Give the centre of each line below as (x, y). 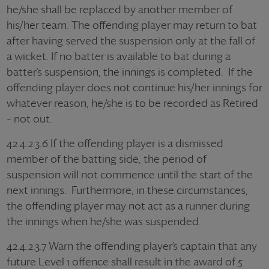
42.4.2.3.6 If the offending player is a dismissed (115, 143)
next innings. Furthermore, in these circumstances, (127, 190)
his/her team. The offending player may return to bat (132, 25)
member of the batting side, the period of (107, 159)
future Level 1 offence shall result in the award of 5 (125, 261)
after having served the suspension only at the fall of (131, 41)
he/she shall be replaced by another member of (119, 9)
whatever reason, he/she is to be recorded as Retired (132, 103)
